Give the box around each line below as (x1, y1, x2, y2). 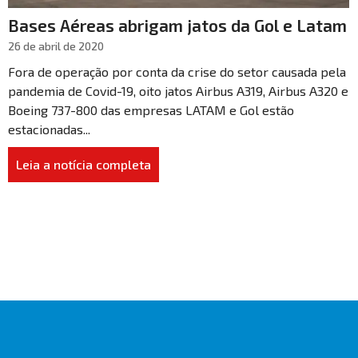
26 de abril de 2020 (8, 38, 104, 53)
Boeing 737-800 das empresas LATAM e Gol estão (8, 101, 294, 117)
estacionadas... (8, 121, 90, 137)
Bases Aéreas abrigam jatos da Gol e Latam (8, 14, 347, 35)
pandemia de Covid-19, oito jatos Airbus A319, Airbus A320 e (8, 82, 348, 98)
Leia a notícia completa (16, 156, 151, 172)
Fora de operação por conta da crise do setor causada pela (8, 63, 346, 79)
